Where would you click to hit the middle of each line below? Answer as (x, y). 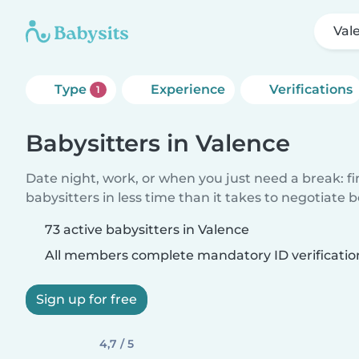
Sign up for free (87, 299)
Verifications (311, 89)
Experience (188, 89)
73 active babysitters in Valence (147, 230)
